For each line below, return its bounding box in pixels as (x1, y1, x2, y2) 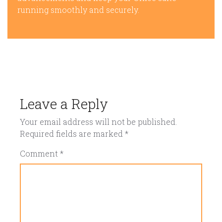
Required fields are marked (20, 128, 125, 139)
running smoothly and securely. (17, 4, 139, 15)
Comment (20, 148, 60, 159)
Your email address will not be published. (20, 116, 177, 127)
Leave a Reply (20, 95, 108, 113)
